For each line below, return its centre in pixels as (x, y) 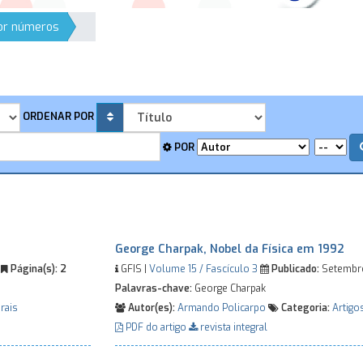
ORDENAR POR (58, 117)
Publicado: (294, 269)
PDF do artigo (156, 327)
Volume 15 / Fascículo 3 (203, 269)
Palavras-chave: (153, 288)
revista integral (232, 327)
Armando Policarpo (221, 308)
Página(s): (33, 269)
